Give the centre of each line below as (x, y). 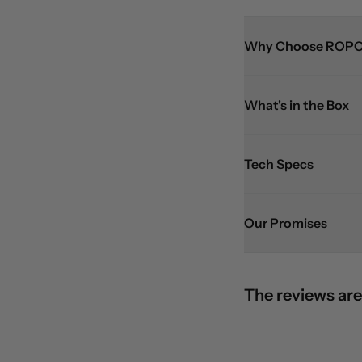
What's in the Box (296, 105)
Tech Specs (278, 164)
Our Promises (285, 223)
